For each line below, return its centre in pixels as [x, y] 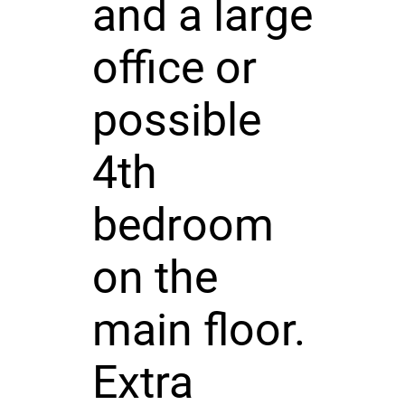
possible [176, 120]
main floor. [198, 330]
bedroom [183, 225]
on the [155, 277]
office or [174, 67]
